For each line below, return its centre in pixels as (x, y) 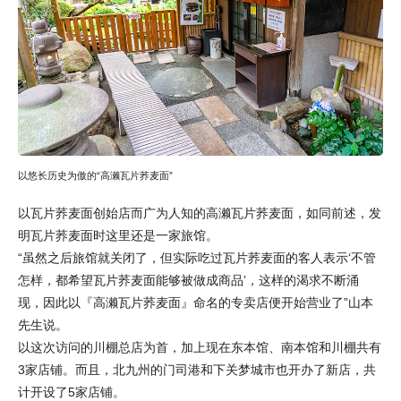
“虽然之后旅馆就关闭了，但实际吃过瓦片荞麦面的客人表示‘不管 (197, 257)
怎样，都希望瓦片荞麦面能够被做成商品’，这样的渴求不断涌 (188, 280)
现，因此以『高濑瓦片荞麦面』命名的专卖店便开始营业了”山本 (196, 302)
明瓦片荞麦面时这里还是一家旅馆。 (118, 235)
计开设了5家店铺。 (72, 392)
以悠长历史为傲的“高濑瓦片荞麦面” (95, 175)
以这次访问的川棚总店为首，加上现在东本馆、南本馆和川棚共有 (200, 347)
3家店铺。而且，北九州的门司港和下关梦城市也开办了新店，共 (197, 369)
